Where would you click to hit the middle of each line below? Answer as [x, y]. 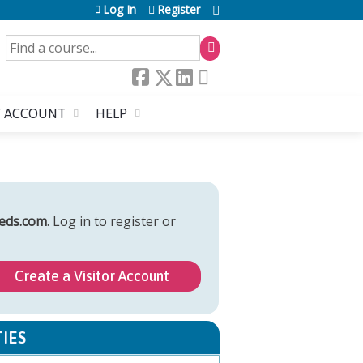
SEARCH [30, 44]
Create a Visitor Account [92, 275]
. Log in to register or [111, 221]
